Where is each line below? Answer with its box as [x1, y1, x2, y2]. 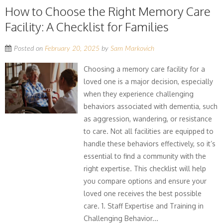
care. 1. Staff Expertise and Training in [84, 202, 204, 210]
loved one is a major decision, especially [84, 77, 214, 86]
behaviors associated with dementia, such [84, 102, 218, 111]
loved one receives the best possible [84, 189, 202, 198]
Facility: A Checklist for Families [5, 19, 169, 34]
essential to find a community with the [84, 152, 207, 160]
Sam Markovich [111, 45, 154, 52]
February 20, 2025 [45, 45, 100, 52]
